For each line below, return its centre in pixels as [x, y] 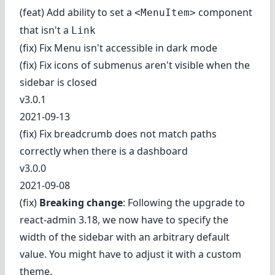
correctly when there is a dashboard [104, 151]
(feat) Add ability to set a [77, 12]
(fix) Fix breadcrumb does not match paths [118, 134]
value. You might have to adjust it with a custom [130, 254]
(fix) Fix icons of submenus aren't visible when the [135, 65]
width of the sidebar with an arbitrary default [125, 237]
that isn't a [45, 30]
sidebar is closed [58, 82]
